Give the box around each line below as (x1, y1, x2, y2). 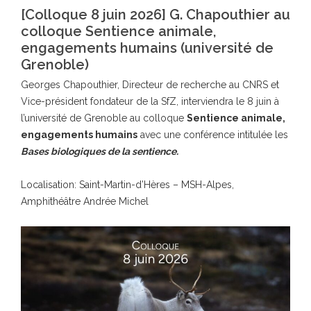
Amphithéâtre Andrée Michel (21, 196, 149, 207)
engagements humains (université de (21, 40, 274, 56)
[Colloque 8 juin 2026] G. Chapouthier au (21, 6, 290, 23)
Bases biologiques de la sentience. (21, 146, 178, 157)
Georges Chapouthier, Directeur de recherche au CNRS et (21, 79, 279, 90)
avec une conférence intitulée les (137, 129, 288, 140)
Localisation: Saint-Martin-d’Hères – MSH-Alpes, (21, 179, 234, 190)
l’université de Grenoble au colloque (21, 112, 187, 124)
